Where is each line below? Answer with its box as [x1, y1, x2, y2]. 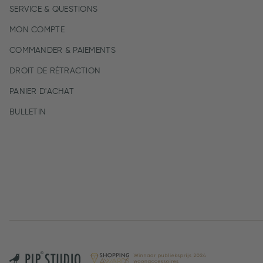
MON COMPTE [9, 25, 65, 34]
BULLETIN [9, 107, 46, 116]
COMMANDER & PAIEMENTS [9, 46, 116, 55]
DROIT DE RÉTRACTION [9, 66, 101, 75]
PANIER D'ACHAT [9, 87, 74, 96]
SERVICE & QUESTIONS [9, 5, 98, 14]
